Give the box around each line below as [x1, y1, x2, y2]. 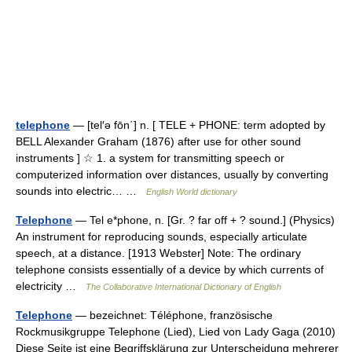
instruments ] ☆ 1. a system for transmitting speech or [16, 152, 284, 164]
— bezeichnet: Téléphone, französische [72, 309, 273, 321]
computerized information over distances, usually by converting [16, 168, 328, 181]
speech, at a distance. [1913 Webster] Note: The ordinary [16, 247, 301, 259]
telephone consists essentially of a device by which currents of [16, 263, 324, 276]
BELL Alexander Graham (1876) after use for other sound [16, 135, 301, 148]
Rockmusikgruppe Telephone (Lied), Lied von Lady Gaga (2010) [16, 325, 335, 338]
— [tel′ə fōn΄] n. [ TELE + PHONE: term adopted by [70, 119, 325, 131]
